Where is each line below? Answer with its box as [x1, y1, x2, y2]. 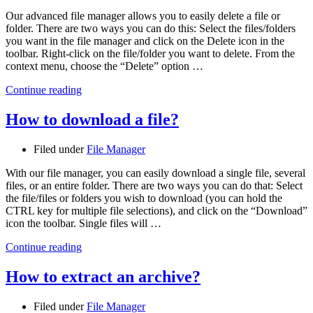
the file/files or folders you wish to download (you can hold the [6, 192, 282, 205]
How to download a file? [6, 110, 179, 129]
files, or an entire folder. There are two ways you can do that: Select [6, 180, 303, 192]
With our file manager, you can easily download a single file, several [6, 167, 305, 180]
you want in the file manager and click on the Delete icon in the [6, 35, 284, 48]
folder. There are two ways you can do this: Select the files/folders [6, 22, 296, 35]
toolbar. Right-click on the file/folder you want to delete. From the [6, 48, 295, 60]
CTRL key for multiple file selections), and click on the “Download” [6, 205, 307, 217]
